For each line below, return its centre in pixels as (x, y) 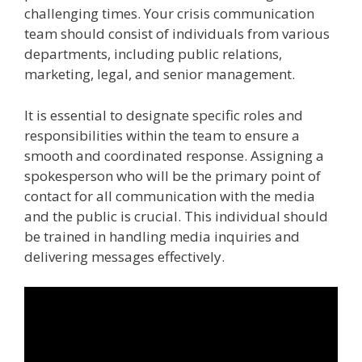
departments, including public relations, (153, 54)
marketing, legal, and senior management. (160, 74)
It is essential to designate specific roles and (164, 115)
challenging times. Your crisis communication (169, 14)
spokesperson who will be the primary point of (173, 175)
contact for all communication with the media (170, 196)
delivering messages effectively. (124, 256)
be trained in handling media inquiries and (162, 236)
